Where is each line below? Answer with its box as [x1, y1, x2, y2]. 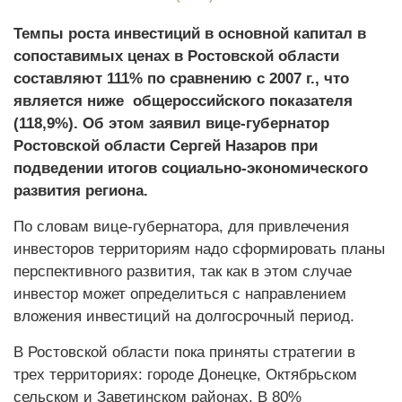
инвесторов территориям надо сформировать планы [13, 240, 385, 258]
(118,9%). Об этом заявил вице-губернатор [13, 115, 329, 132]
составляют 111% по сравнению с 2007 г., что [13, 70, 349, 87]
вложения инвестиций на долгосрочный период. [13, 308, 354, 325]
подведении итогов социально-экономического [13, 160, 368, 177]
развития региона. [13, 182, 148, 199]
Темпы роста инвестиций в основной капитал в [13, 25, 366, 42]
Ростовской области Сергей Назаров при [13, 137, 318, 154]
